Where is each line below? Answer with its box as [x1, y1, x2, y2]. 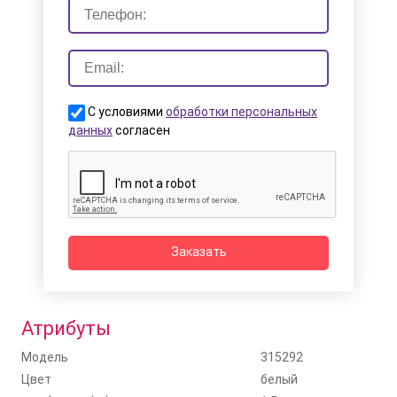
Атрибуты [21, 317, 112, 339]
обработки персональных [166, 105, 317, 119]
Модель [21, 350, 69, 364]
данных [68, 122, 113, 137]
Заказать [170, 244, 227, 259]
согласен [113, 122, 170, 137]
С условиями [85, 105, 166, 119]
